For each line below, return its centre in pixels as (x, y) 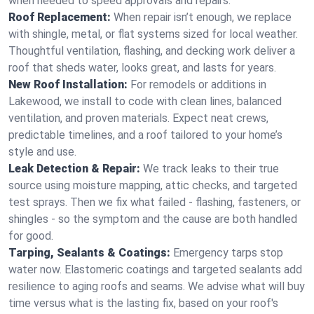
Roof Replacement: (60, 17)
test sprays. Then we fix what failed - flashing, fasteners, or (155, 202)
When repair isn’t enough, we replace (203, 17)
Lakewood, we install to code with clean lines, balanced (145, 101)
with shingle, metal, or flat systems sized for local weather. (153, 34)
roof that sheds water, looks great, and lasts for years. (142, 68)
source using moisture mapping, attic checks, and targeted (153, 185)
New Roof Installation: (68, 84)
